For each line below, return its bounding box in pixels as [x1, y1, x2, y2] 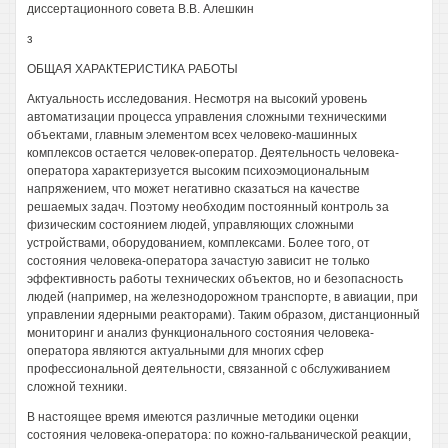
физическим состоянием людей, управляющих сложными [27, 218, 354, 232]
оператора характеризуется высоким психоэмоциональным [27, 164, 369, 178]
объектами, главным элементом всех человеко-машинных [27, 128, 357, 142]
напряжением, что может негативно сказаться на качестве [27, 182, 360, 196]
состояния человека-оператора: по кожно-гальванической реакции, [27, 428, 411, 442]
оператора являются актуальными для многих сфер [27, 344, 324, 358]
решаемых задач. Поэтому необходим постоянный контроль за [27, 200, 389, 214]
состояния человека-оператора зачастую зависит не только [27, 254, 370, 268]
